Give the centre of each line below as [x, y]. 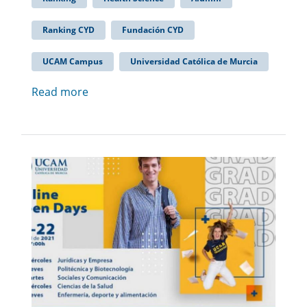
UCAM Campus [73, 62]
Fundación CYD [153, 30]
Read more [60, 92]
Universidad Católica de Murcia [194, 62]
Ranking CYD [69, 30]
